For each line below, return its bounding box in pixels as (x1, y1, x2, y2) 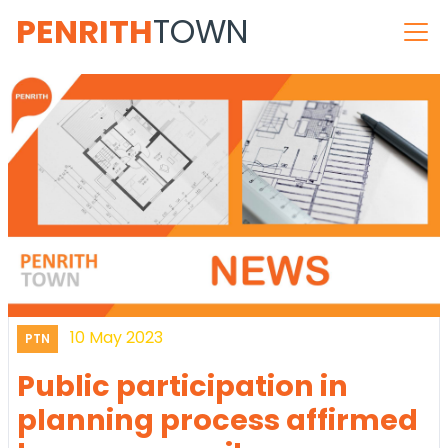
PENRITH (16, 9, 153, 54)
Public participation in (17, 366, 348, 406)
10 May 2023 (70, 326, 163, 349)
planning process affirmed (17, 400, 418, 440)
